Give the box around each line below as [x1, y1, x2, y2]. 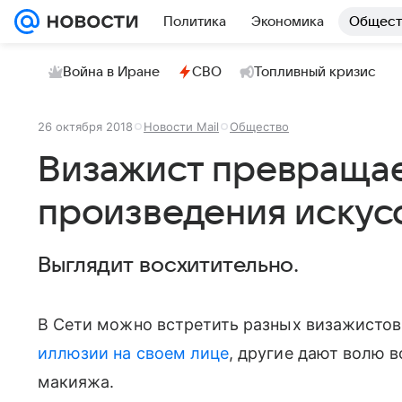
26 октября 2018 [38, 119, 133, 134]
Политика [163, 14, 226, 29]
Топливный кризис [254, 65, 376, 79]
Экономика [251, 14, 324, 29]
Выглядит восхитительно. [38, 254, 300, 277]
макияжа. [38, 372, 115, 391]
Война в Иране [63, 65, 160, 79]
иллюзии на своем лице [38, 344, 230, 363]
